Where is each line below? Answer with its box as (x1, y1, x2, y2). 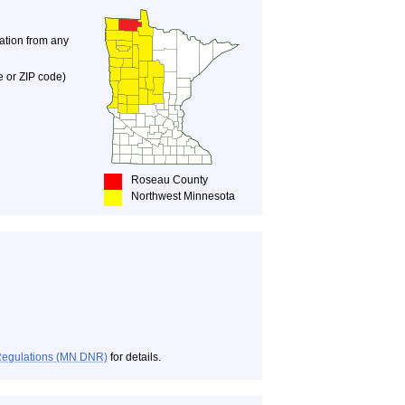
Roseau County (131, 174, 208, 186)
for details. (108, 351, 161, 363)
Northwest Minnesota (131, 190, 235, 202)
